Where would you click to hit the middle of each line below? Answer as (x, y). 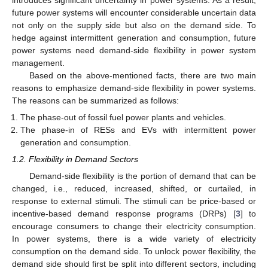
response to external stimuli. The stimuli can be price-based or (134, 201)
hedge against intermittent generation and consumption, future (134, 38)
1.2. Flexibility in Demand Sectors (75, 159)
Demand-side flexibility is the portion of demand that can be (142, 176)
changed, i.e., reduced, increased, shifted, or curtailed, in (134, 189)
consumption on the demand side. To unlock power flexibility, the (134, 252)
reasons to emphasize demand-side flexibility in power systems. (134, 88)
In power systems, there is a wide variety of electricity (134, 239)
